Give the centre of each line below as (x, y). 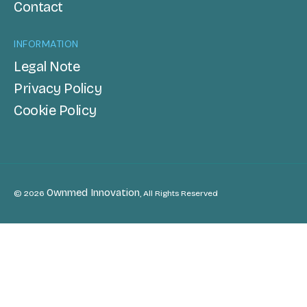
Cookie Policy (55, 111)
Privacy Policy (58, 89)
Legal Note (47, 67)
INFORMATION (46, 44)
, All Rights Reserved (179, 194)
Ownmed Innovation (93, 193)
